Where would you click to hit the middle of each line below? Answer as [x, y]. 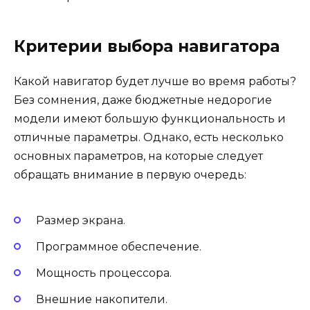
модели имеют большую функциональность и [150, 119]
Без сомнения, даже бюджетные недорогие [143, 100]
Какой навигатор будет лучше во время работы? [155, 82]
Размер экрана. [81, 220]
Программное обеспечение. [119, 247]
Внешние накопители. [102, 300]
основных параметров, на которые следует [138, 156]
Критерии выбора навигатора [147, 47]
